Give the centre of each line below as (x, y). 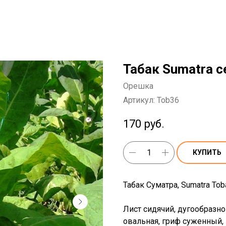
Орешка (138, 86)
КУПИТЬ (207, 152)
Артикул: (140, 100)
